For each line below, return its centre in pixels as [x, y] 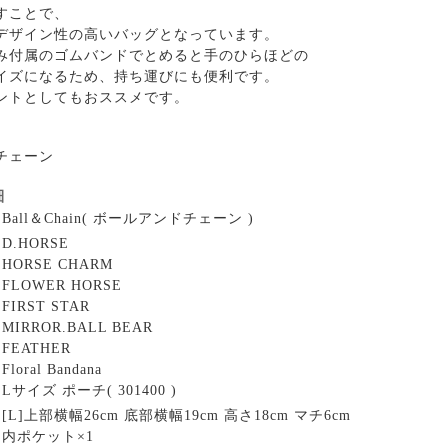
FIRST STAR [46, 306]
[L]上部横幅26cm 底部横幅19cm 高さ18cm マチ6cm [176, 415]
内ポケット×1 [48, 436]
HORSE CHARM [57, 264]
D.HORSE [35, 243]
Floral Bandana [52, 369]
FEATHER [36, 348]
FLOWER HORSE [62, 285]
